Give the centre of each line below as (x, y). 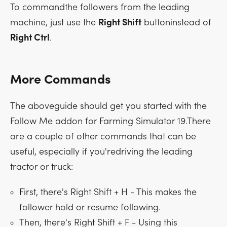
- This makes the (162, 192)
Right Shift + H (99, 192)
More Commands (61, 80)
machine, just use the (54, 23)
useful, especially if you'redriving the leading (101, 152)
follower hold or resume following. (90, 207)
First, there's (45, 192)
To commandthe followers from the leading (100, 7)
